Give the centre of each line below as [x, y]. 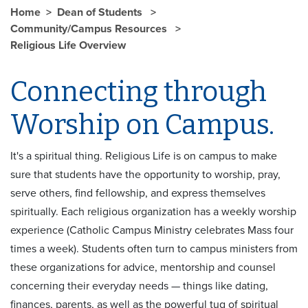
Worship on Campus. [142, 125]
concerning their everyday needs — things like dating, [139, 286]
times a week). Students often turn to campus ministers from [154, 249]
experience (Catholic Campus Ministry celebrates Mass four [152, 230]
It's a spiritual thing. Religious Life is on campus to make [144, 156]
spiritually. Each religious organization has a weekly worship [153, 211]
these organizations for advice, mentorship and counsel [143, 267]
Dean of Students [101, 12]
